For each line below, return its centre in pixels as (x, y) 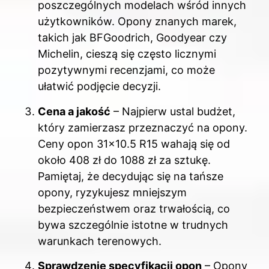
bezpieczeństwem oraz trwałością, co (134, 208)
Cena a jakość (74, 111)
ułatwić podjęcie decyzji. (99, 86)
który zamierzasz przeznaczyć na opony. (143, 127)
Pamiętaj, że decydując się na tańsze (131, 176)
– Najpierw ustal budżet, (173, 111)
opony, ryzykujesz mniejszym (112, 192)
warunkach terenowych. (100, 241)
